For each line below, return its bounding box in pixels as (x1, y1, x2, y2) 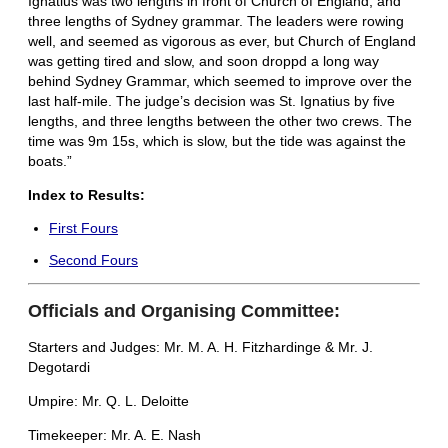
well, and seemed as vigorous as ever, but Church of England (28, 33, 416, 50)
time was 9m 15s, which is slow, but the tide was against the (28, 133, 406, 150)
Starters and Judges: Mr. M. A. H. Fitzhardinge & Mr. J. (28, 339, 373, 356)
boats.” (28, 153, 72, 170)
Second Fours (49, 252, 138, 269)
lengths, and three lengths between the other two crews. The (28, 113, 412, 130)
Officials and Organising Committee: (28, 301, 340, 322)
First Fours (49, 220, 118, 237)
